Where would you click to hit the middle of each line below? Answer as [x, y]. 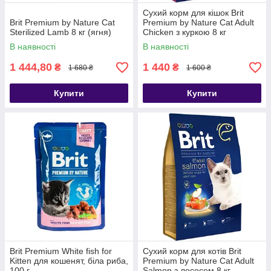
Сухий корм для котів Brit [192, 251]
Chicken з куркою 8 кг [184, 32]
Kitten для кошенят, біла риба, [69, 261]
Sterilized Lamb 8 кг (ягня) [60, 32]
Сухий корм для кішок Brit [193, 13]
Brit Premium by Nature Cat [62, 22]
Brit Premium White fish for [61, 251]
